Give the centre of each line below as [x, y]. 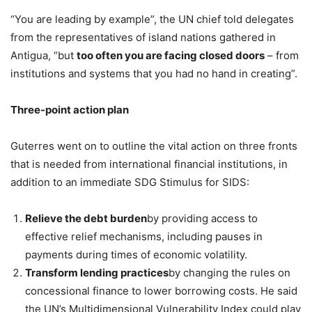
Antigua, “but [44, 55]
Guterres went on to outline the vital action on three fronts [154, 146]
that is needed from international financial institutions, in [149, 164]
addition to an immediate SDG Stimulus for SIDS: [130, 182]
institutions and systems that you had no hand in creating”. [154, 73]
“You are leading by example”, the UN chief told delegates [152, 19]
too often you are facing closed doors [171, 55]
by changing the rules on [229, 272]
